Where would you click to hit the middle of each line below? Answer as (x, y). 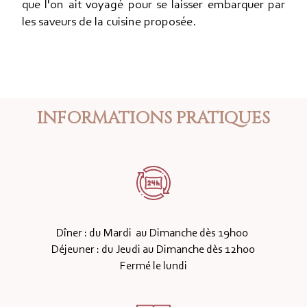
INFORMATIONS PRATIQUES (153, 118)
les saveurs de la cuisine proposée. (109, 22)
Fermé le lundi (153, 266)
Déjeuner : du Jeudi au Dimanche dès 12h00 (153, 249)
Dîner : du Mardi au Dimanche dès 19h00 (153, 233)
